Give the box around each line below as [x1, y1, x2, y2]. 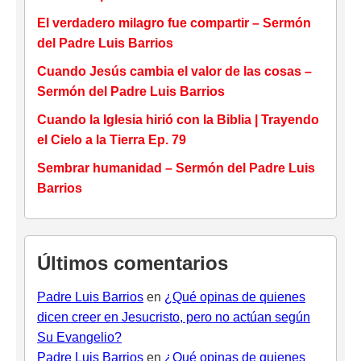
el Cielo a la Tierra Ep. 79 [37, 132, 186, 147]
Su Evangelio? [37, 330, 122, 344]
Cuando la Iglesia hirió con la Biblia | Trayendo [37, 112, 319, 127]
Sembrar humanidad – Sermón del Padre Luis [37, 160, 315, 175]
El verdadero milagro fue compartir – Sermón [37, 15, 311, 30]
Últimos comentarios [37, 251, 228, 274]
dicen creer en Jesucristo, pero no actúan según [37, 309, 310, 324]
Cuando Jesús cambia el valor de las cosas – [37, 64, 312, 78]
